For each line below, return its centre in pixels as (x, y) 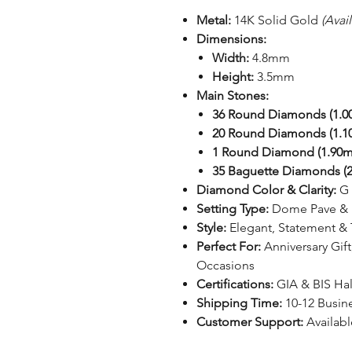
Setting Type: (232, 208)
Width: (230, 57)
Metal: (213, 20)
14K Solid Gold (276, 20)
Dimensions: (231, 38)
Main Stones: (232, 95)
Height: (233, 76)
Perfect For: (228, 246)
